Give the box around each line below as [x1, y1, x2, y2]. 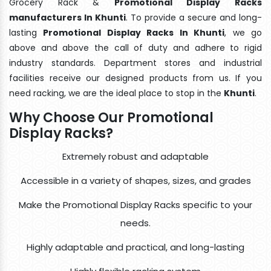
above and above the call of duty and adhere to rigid [9, 41, 262, 54]
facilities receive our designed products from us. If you [9, 71, 262, 84]
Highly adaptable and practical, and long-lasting [27, 240, 244, 253]
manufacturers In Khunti [9, 11, 126, 24]
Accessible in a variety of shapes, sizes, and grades [20, 174, 251, 187]
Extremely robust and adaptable [62, 149, 209, 163]
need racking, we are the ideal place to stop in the [9, 87, 224, 99]
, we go [224, 26, 263, 39]
